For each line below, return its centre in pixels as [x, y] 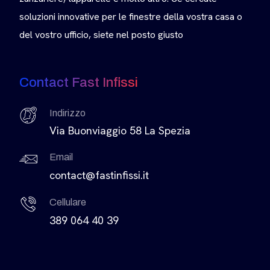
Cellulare [68, 202]
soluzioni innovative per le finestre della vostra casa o [131, 17]
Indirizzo [67, 113]
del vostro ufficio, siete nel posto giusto [101, 35]
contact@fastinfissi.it [99, 175]
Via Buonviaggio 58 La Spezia [120, 131]
